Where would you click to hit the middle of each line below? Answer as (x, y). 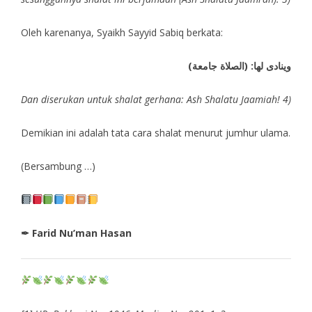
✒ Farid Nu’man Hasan (76, 233)
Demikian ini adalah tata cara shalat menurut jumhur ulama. (155, 132)
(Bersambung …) (58, 166)
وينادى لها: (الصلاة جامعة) (240, 65)
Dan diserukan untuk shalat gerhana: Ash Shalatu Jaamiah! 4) (156, 99)
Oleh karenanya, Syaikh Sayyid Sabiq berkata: (122, 32)
